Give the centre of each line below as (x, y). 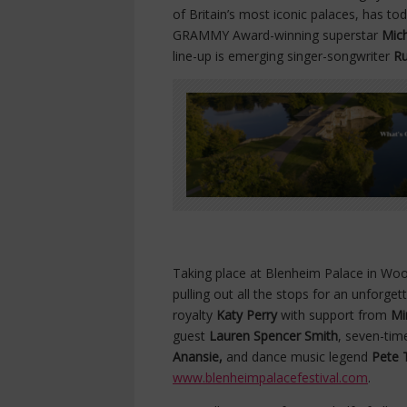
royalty (194, 315)
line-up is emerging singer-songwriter (283, 55)
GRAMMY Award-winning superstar (277, 35)
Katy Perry (248, 315)
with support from (334, 315)
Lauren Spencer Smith (273, 336)
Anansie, (199, 357)
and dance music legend (299, 357)
